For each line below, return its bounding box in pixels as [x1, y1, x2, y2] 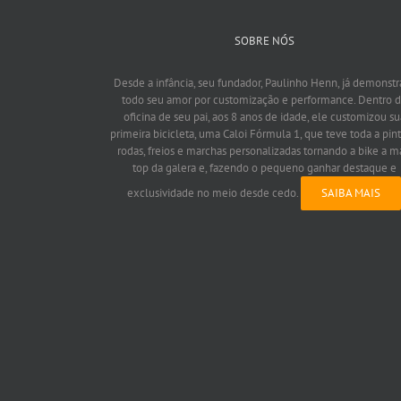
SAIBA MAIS [321, 185, 381, 201]
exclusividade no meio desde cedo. [127, 185, 302, 201]
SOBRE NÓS [234, 33, 294, 49]
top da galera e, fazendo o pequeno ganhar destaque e [132, 160, 397, 176]
